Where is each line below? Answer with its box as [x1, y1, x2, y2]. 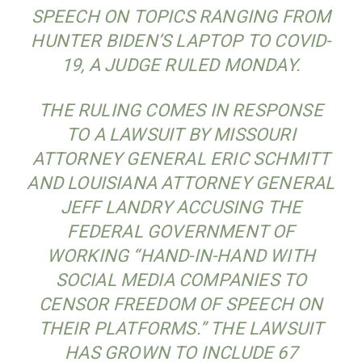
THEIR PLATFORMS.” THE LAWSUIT [38, 318, 324, 339]
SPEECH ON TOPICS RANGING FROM [31, 6, 331, 27]
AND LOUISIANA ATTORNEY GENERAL [27, 172, 335, 193]
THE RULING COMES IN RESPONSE [39, 99, 323, 120]
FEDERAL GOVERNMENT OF [67, 221, 295, 242]
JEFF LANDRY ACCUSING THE [60, 196, 302, 217]
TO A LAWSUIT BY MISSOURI [66, 124, 296, 145]
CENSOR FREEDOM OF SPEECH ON [39, 293, 323, 314]
